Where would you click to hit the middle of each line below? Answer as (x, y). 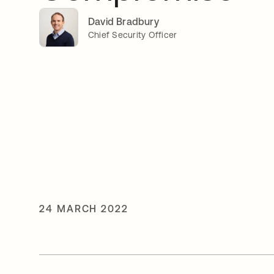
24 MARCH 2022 (84, 208)
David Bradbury (124, 21)
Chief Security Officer (133, 35)
